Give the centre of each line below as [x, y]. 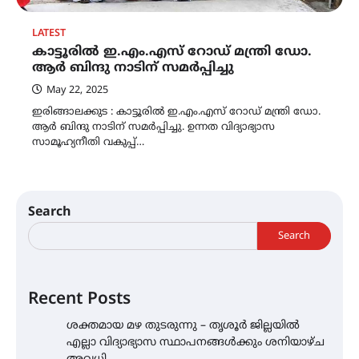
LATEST [49, 34]
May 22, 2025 [77, 91]
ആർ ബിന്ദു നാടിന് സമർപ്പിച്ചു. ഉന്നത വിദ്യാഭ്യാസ [153, 128]
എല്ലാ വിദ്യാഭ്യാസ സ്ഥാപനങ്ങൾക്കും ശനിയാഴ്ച [196, 343]
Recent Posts [79, 300]
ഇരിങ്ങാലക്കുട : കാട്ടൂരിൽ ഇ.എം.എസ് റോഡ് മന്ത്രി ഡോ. [176, 113]
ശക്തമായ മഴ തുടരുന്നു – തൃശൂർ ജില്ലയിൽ [183, 326]
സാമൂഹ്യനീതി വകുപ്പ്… [88, 143]
